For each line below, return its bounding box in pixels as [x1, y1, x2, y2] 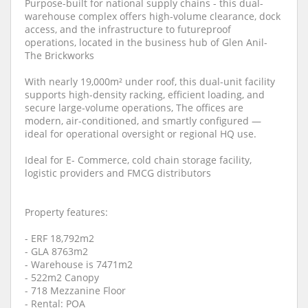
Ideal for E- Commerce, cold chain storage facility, [25, 153, 252, 166]
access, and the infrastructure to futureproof [25, 23, 231, 36]
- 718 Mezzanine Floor [25, 284, 126, 297]
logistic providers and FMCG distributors [25, 166, 211, 179]
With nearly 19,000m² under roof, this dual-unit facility [25, 75, 275, 88]
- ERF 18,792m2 [25, 232, 94, 245]
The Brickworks [25, 49, 94, 62]
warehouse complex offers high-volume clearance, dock [25, 10, 280, 23]
